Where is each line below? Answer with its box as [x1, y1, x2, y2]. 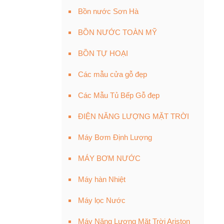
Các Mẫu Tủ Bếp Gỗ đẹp [78, 91, 159, 99]
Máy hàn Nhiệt [78, 175, 125, 183]
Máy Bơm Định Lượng [78, 133, 152, 141]
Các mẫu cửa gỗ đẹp [78, 70, 147, 78]
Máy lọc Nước [78, 196, 125, 204]
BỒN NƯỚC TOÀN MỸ [78, 28, 157, 36]
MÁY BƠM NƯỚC [78, 154, 140, 162]
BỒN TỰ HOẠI [78, 49, 128, 57]
